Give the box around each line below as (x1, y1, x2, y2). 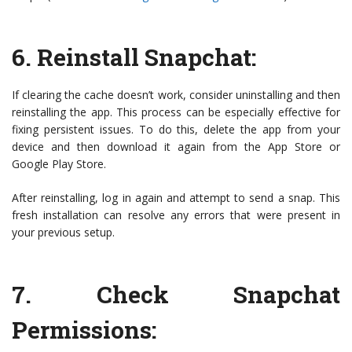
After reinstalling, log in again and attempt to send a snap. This (12, 190, 340, 206)
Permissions (12, 314, 152, 346)
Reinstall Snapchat (37, 42, 251, 73)
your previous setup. (12, 225, 115, 240)
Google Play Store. (12, 156, 106, 172)
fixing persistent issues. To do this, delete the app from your (12, 122, 340, 137)
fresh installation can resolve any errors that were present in (12, 207, 340, 223)
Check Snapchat (96, 279, 340, 310)
